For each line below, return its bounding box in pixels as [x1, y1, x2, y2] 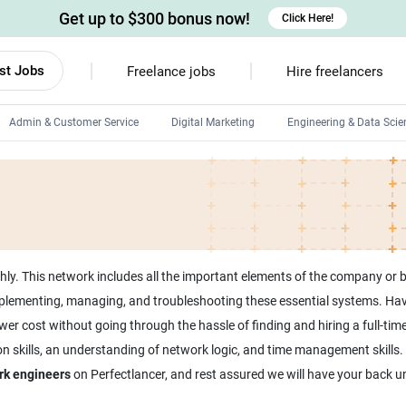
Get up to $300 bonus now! [59, 8, 250, 28]
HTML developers [178, 251, 262, 264]
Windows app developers [178, 220, 300, 233]
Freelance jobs [126, 63, 216, 80]
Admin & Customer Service [9, 116, 139, 129]
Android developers [178, 159, 272, 171]
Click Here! [282, 12, 333, 24]
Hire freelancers [285, 63, 383, 80]
